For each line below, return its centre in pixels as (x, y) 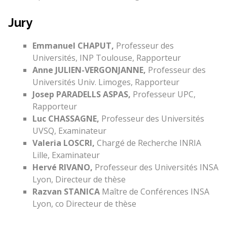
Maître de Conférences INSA (154, 192)
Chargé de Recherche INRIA (148, 143)
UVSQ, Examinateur (69, 131)
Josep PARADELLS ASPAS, (81, 94)
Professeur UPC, (163, 94)
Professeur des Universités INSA (155, 167)
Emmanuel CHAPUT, (74, 46)
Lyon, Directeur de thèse (79, 179)
